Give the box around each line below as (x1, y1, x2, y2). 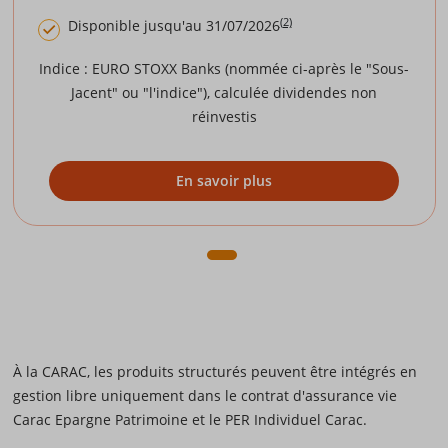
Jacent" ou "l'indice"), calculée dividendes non (71, 82, 377, 102)
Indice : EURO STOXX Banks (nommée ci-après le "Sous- (39, 58, 409, 78)
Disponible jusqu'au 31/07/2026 (67, 15, 280, 35)
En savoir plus (176, 171, 272, 191)
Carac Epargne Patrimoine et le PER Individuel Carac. (12, 409, 367, 429)
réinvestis (191, 106, 257, 126)
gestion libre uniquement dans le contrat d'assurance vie (12, 385, 397, 405)
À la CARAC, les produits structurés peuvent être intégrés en (12, 361, 417, 381)
